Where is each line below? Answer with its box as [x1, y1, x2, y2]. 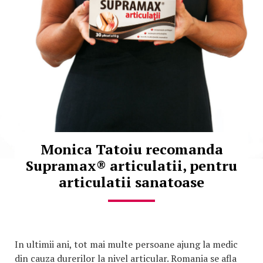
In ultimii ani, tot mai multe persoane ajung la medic [15, 238, 238, 251]
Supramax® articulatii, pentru [26, 156, 237, 176]
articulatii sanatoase [59, 173, 204, 192]
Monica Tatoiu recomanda [40, 140, 223, 159]
